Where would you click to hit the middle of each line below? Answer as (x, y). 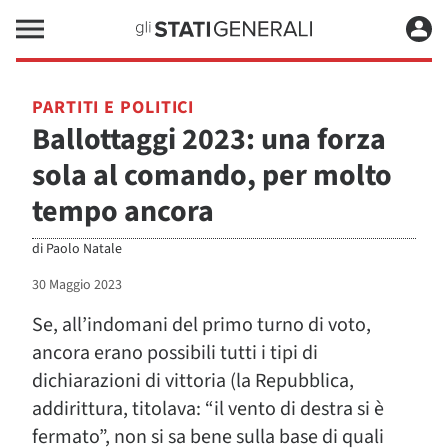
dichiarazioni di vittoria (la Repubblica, (193, 381)
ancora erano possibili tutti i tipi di (175, 353)
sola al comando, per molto (212, 175)
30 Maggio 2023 (77, 285)
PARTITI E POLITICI (113, 107)
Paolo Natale (84, 249)
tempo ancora (123, 211)
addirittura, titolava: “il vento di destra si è (208, 409)
